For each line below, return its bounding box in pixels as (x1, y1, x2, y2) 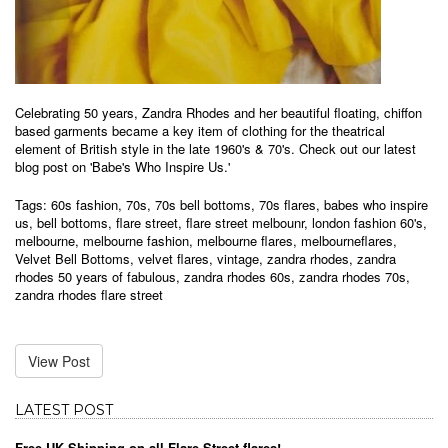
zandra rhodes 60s (184, 267, 291, 287)
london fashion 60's (312, 213, 423, 233)
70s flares (259, 195, 316, 215)
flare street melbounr (186, 213, 304, 233)
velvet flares (138, 249, 209, 269)
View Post (28, 351, 90, 372)
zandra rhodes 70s (299, 267, 406, 287)
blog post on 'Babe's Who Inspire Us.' (15, 157, 230, 177)
